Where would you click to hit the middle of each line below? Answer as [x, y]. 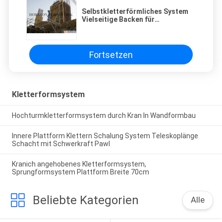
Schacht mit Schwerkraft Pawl [61, 143]
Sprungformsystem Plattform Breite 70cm [80, 172]
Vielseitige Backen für [118, 20]
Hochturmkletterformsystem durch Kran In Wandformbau [104, 116]
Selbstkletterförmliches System [135, 12]
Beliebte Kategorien [85, 200]
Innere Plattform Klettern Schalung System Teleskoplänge [105, 136]
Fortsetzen [111, 55]
